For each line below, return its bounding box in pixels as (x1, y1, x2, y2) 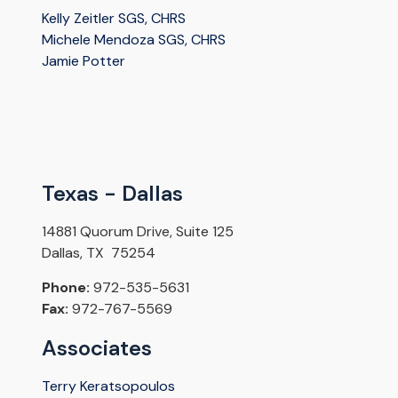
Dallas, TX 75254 (41, 243, 155, 263)
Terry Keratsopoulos (41, 377, 175, 396)
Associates (41, 334, 152, 362)
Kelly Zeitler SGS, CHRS (41, 9, 186, 28)
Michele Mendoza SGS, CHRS (41, 30, 226, 50)
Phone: (41, 278, 90, 298)
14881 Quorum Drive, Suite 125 (41, 222, 234, 242)
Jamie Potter (41, 52, 125, 71)
